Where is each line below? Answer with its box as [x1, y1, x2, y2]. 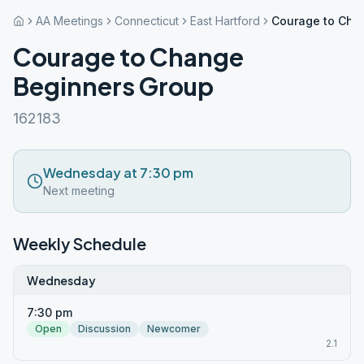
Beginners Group [13, 71, 214, 102]
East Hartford [190, 14, 260, 28]
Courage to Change [13, 41, 244, 72]
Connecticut [115, 14, 179, 28]
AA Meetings [36, 14, 103, 28]
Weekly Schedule [13, 233, 146, 253]
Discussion [78, 323, 131, 335]
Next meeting [43, 184, 115, 197]
